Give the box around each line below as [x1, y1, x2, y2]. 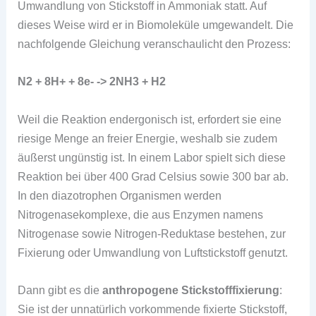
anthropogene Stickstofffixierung [102, 283, 280, 296]
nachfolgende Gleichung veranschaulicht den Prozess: [18, 37, 291, 51]
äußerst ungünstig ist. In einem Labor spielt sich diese [18, 150, 286, 164]
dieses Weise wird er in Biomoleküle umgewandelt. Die [18, 18, 294, 32]
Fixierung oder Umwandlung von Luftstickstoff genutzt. [18, 245, 288, 259]
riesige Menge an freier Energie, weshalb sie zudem [18, 131, 278, 145]
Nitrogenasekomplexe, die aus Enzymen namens [18, 207, 264, 221]
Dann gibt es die [18, 283, 103, 296]
